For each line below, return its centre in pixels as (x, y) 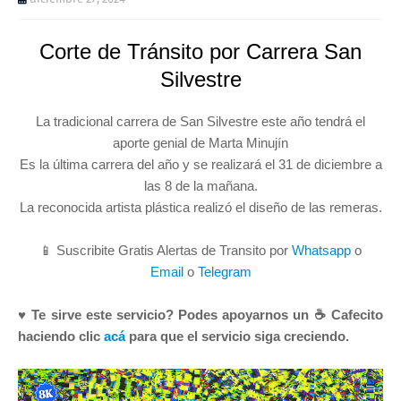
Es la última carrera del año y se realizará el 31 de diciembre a (200, 164)
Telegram (224, 271)
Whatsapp (321, 250)
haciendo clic (61, 336)
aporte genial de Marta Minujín (200, 142)
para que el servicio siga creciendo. (237, 336)
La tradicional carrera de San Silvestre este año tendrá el (200, 121)
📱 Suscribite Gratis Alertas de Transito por (166, 250)
